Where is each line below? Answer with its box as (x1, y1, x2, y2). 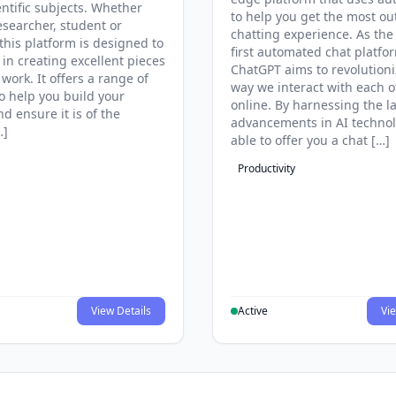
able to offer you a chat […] (231, 132, 390, 149)
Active (238, 302, 268, 318)
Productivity (238, 161, 295, 177)
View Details (91, 302, 151, 318)
